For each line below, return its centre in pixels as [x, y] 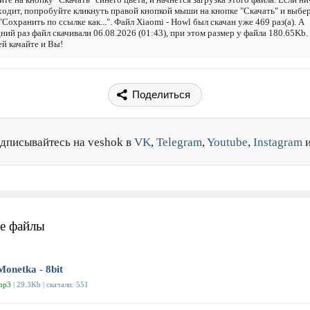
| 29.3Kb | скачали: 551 [50, 285]
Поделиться [161, 95]
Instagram [278, 143]
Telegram [179, 143]
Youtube [227, 143]
